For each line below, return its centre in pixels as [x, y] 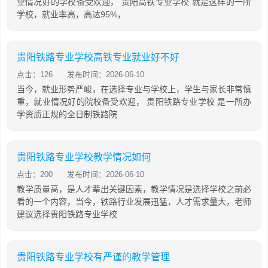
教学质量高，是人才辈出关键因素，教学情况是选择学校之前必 [134, 189]
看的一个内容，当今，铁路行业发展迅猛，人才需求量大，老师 [134, 202]
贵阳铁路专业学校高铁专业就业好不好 [98, 57]
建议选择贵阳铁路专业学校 [67, 214]
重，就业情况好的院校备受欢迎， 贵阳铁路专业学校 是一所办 [134, 102]
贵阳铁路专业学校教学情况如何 [84, 157]
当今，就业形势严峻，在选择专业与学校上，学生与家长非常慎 [134, 89]
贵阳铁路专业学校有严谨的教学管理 [93, 257]
